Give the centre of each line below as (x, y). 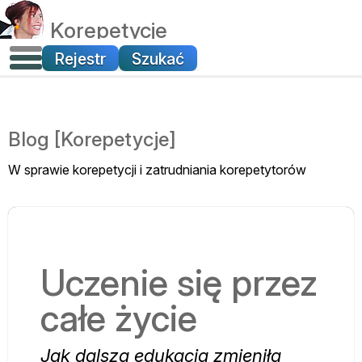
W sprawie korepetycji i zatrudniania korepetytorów (157, 169)
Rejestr (80, 59)
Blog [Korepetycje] (92, 139)
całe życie (119, 318)
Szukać (158, 59)
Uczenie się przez (179, 282)
